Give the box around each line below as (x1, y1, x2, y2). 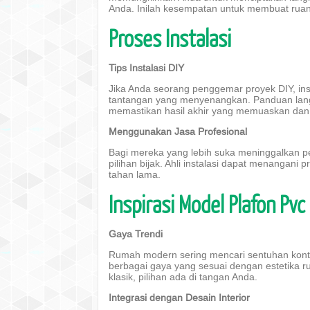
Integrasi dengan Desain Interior (109, 292, 250, 303)
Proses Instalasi (109, 24, 231, 52)
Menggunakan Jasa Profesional (109, 126, 247, 137)
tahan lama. (109, 169, 161, 180)
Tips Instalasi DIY (109, 62, 184, 73)
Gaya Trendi (109, 228, 163, 239)
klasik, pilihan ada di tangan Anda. (109, 271, 257, 282)
